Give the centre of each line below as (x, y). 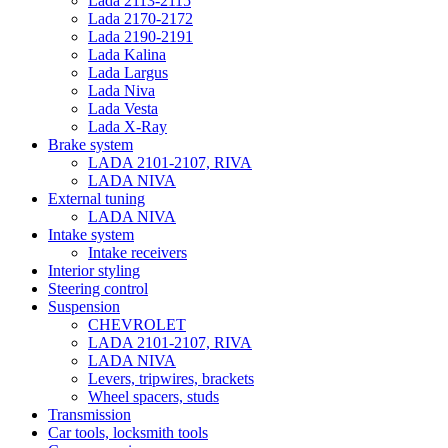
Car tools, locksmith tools (128, 432)
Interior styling (94, 270)
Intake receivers (137, 252)
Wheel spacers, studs (153, 396)
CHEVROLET (137, 324)
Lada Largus (128, 72)
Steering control (98, 288)
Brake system (90, 144)
